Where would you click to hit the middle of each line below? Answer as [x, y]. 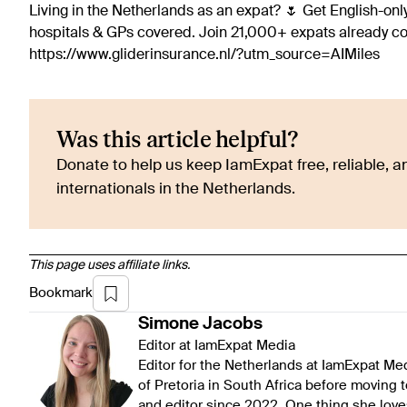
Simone [169, 324]
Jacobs [233, 324]
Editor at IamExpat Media [217, 346]
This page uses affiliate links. [109, 266]
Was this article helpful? [178, 141]
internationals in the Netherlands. [176, 190]
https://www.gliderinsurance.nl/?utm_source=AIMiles [204, 56]
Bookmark [61, 293]
